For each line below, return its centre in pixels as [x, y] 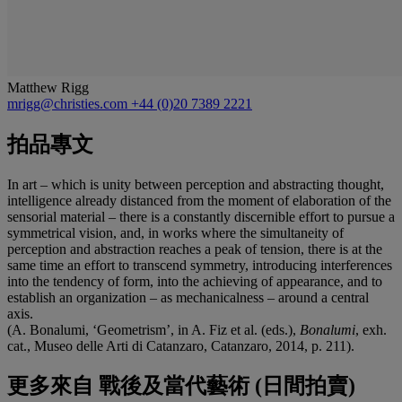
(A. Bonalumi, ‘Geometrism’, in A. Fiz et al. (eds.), [153, 329]
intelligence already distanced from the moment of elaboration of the [199, 200]
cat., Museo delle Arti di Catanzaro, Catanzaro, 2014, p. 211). [181, 345]
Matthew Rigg [48, 87]
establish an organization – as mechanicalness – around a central [188, 297]
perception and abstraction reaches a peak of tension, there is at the [195, 249]
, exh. [371, 329]
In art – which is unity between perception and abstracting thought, [196, 184]
